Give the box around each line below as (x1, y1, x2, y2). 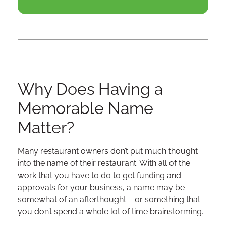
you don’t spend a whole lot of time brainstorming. (18, 206, 203, 216)
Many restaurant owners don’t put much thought (18, 146, 198, 156)
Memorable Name (18, 98, 153, 118)
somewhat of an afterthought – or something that (18, 194, 200, 204)
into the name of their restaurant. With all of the (18, 158, 190, 168)
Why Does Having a (18, 79, 163, 98)
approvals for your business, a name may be (18, 182, 185, 192)
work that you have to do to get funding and (18, 170, 181, 180)
